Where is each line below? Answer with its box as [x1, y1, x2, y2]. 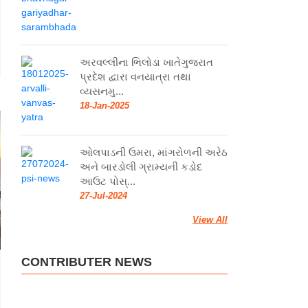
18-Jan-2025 [80, 100, 129, 111]
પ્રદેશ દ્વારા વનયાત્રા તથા [80, 70, 191, 82]
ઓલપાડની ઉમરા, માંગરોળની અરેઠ [80, 146, 228, 158]
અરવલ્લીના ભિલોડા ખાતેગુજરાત [80, 56, 213, 68]
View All [192, 214, 228, 225]
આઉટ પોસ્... [80, 175, 135, 187]
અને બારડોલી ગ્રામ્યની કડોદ [80, 160, 202, 173]
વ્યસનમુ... [80, 85, 124, 97]
